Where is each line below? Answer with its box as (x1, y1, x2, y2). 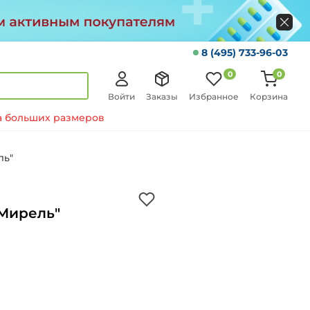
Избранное (189, 91, 239, 102)
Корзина (250, 91, 288, 102)
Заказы (146, 91, 178, 102)
